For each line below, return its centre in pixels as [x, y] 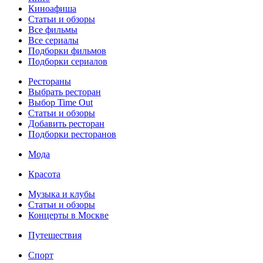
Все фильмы [53, 30]
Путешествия [55, 235]
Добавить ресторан [66, 124]
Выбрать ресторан [65, 92]
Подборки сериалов [68, 62]
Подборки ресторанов [72, 134]
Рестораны [50, 82]
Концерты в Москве [68, 215]
